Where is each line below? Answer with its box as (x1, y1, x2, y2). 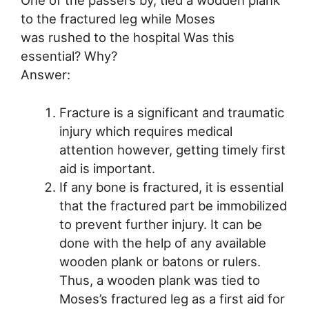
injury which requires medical (59, 123, 232, 139)
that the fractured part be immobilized (59, 197, 287, 213)
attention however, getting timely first (59, 141, 286, 157)
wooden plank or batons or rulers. (59, 253, 261, 269)
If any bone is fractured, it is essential (59, 179, 283, 195)
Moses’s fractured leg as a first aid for (59, 290, 285, 306)
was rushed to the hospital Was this (21, 29, 235, 45)
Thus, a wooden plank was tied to (59, 272, 260, 288)
